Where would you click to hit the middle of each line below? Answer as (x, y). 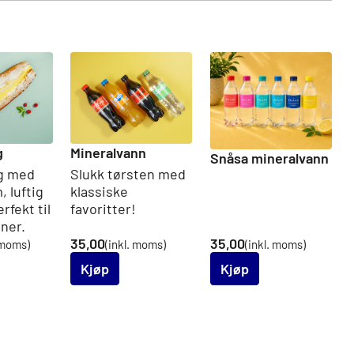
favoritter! (104, 208)
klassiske (100, 191)
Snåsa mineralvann (269, 158)
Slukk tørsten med (128, 173)
